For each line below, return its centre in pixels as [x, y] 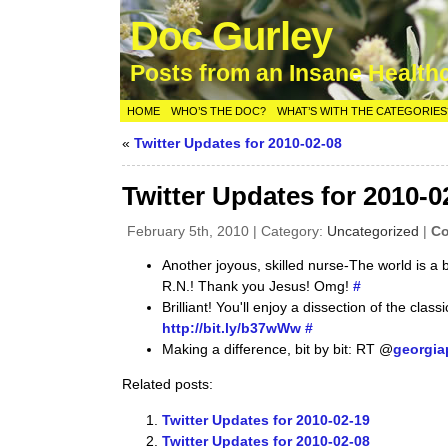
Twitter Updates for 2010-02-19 [266, 419]
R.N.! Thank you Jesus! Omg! [258, 286]
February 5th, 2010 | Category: [227, 231]
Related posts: [168, 384]
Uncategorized [373, 231]
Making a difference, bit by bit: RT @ [278, 349]
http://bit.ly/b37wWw [232, 328]
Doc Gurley [231, 36]
